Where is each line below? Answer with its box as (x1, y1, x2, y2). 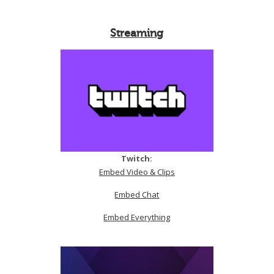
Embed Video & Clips (98, 166, 175, 177)
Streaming (110, 27, 164, 40)
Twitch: (121, 152, 153, 164)
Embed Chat (114, 188, 160, 200)
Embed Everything (103, 211, 171, 223)
